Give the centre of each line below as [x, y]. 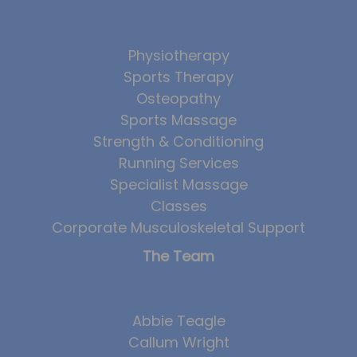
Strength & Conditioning [178, 142]
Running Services [178, 163]
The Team [178, 257]
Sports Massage [178, 120]
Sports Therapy [178, 77]
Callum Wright [178, 343]
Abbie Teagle [178, 321]
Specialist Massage [178, 185]
